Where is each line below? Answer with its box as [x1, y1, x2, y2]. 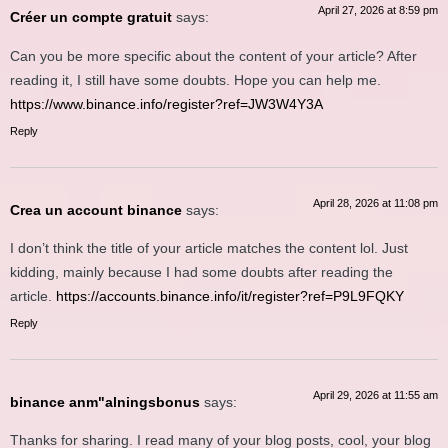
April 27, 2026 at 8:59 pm [318, 4, 438, 17]
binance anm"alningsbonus [10, 393, 200, 410]
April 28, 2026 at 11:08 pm [313, 196, 438, 209]
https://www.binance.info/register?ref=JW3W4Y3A [10, 95, 323, 112]
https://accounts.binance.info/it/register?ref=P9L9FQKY [56, 287, 404, 304]
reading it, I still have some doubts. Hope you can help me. [10, 71, 381, 88]
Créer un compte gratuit [10, 9, 172, 26]
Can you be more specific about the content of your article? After [10, 47, 417, 64]
